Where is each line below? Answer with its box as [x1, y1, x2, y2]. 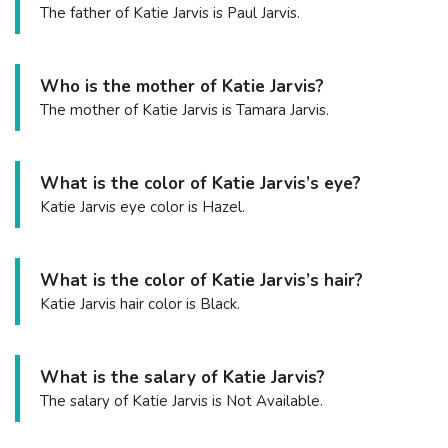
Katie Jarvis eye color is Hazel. [40, 196, 245, 217]
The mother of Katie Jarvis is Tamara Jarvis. [40, 99, 329, 120]
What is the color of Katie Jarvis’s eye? [40, 171, 361, 195]
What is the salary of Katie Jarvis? [40, 365, 325, 389]
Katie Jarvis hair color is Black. [40, 293, 240, 314]
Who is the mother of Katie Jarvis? [40, 74, 324, 98]
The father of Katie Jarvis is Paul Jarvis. [40, 2, 300, 23]
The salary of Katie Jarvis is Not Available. [40, 390, 323, 411]
